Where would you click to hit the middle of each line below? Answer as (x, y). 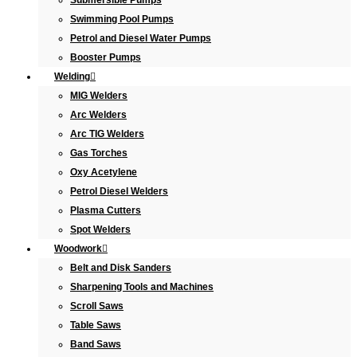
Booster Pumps (106, 57)
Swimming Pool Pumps (122, 19)
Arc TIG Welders (107, 134)
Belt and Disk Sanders (121, 268)
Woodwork (78, 249)
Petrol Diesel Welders (119, 191)
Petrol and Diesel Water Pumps (141, 38)
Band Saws (96, 344)
